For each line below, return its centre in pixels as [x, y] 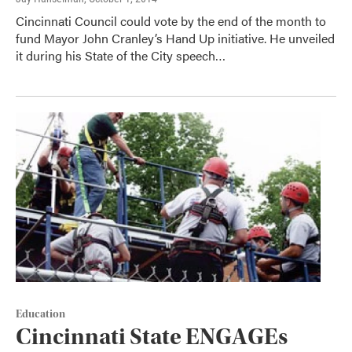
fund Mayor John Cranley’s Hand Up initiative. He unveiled [175, 38]
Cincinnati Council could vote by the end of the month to [171, 20]
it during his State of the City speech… [121, 55]
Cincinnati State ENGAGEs [152, 336]
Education [40, 314]
